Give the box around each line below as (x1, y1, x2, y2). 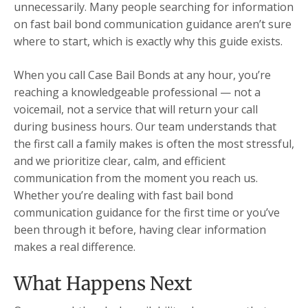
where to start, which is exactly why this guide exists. (14, 34, 283, 49)
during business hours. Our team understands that (14, 119, 276, 135)
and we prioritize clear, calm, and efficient (14, 153, 225, 169)
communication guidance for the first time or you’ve (14, 205, 280, 221)
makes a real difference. (14, 239, 135, 255)
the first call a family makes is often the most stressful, (14, 136, 294, 152)
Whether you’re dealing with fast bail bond (14, 188, 233, 203)
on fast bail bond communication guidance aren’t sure (14, 16, 291, 32)
